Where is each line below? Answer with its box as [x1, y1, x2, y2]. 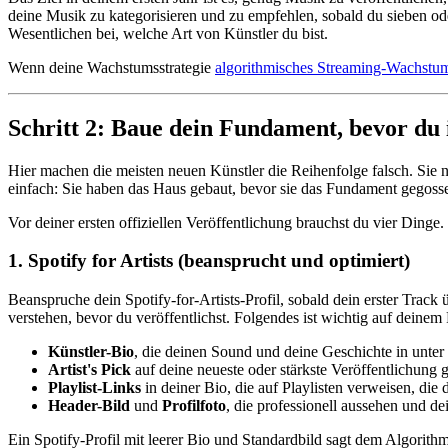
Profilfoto [162, 397, 226, 415]
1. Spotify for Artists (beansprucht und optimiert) [8, 250, 410, 272]
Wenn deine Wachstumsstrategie [8, 58, 215, 76]
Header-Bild [48, 397, 130, 415]
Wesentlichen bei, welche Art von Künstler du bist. [8, 24, 328, 42]
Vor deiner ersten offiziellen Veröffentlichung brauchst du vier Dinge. [8, 213, 444, 231]
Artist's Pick [48, 361, 131, 379]
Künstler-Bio [48, 343, 134, 361]
